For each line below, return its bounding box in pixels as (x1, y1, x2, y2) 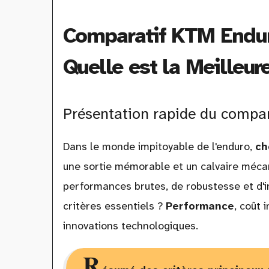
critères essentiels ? (62, 199, 166, 214)
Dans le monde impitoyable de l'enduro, (62, 139, 255, 154)
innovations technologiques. (62, 219, 198, 234)
